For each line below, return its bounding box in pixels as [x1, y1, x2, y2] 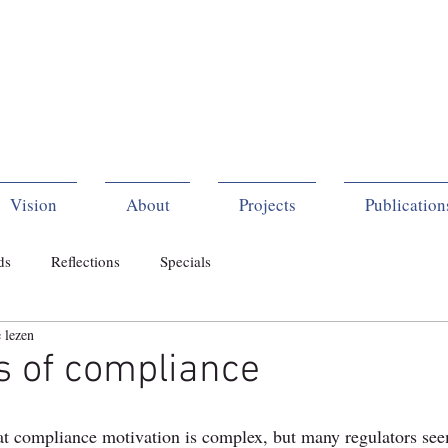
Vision [9, 193, 57, 216]
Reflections [51, 251, 120, 271]
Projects [238, 193, 296, 216]
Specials [160, 251, 211, 271]
